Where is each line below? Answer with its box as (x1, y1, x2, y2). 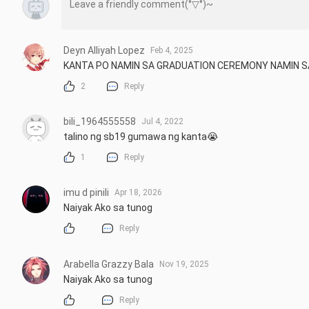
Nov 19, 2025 (159, 259, 209, 269)
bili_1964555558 (63, 116, 136, 128)
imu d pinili (63, 187, 109, 199)
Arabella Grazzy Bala (63, 258, 154, 270)
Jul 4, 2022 (141, 117, 183, 127)
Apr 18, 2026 (114, 188, 162, 198)
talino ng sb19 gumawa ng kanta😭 (63, 131, 218, 143)
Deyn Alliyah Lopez (63, 44, 145, 56)
